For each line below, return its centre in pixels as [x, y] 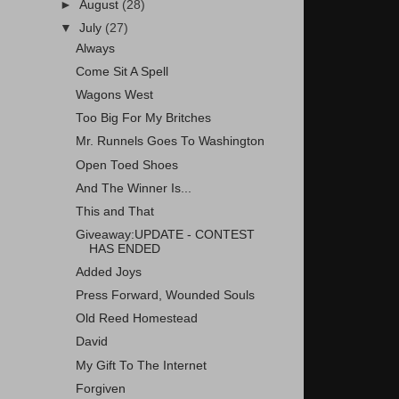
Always [95, 48]
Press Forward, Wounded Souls [165, 296]
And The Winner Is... [133, 188]
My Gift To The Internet [141, 365]
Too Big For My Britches [143, 118]
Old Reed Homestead [136, 319]
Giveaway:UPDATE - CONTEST [165, 234]
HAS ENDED [124, 248]
